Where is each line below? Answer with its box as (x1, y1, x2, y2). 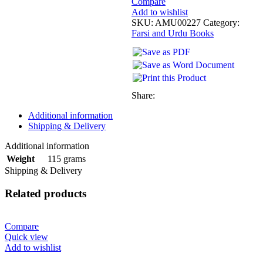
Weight (6, 154, 35, 164)
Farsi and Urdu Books (131, 28, 214, 38)
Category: (203, 18, 240, 28)
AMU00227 (155, 18, 203, 28)
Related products (5, 187, 86, 200)
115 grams (48, 153, 86, 164)
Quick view (5, 232, 48, 242)
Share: (131, 90, 155, 100)
